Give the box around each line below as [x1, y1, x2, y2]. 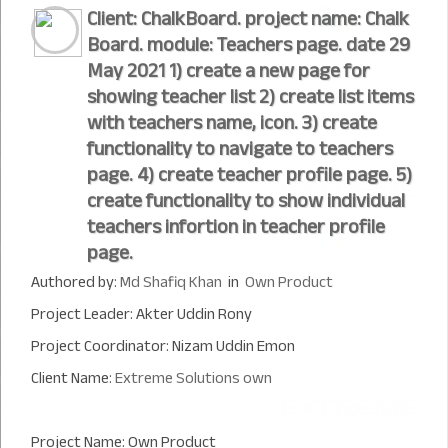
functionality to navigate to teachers [87, 130, 393, 167]
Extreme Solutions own [115, 363, 272, 393]
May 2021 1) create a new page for [87, 52, 370, 89]
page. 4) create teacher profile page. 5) [87, 156, 412, 193]
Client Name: [31, 363, 115, 393]
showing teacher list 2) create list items [87, 78, 414, 115]
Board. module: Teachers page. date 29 [87, 26, 410, 63]
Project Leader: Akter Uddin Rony [31, 299, 252, 329]
